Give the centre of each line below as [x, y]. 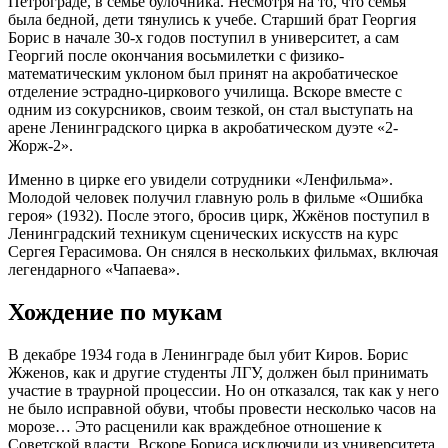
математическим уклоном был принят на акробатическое [203, 74]
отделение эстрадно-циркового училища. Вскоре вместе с [205, 92]
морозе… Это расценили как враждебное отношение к [195, 427]
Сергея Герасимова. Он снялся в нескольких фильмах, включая [223, 252]
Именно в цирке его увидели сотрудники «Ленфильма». [200, 180]
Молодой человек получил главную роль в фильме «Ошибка [215, 198]
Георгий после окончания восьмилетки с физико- [176, 56]
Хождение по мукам [115, 312]
